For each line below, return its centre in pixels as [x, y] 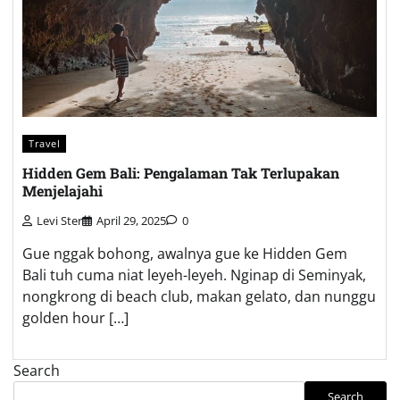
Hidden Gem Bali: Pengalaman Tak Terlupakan [181, 173]
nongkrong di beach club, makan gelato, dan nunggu [199, 296]
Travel [44, 143]
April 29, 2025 [131, 220]
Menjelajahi [62, 191]
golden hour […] [75, 317]
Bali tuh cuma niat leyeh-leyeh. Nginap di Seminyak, [194, 275]
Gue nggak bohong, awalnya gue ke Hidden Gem [185, 253]
